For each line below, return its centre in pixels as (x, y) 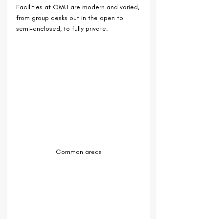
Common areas (79, 152)
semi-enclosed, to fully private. (62, 29)
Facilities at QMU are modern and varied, (79, 7)
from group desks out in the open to (71, 18)
